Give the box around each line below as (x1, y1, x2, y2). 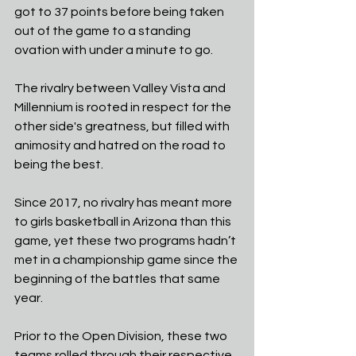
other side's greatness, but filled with (14, 120, 232, 133)
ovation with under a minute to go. (14, 44, 213, 56)
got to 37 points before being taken (14, 6, 226, 18)
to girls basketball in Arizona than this (14, 215, 234, 228)
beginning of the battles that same (14, 273, 222, 285)
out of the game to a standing (14, 25, 193, 37)
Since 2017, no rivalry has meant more (14, 196, 234, 209)
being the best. (14, 158, 103, 171)
